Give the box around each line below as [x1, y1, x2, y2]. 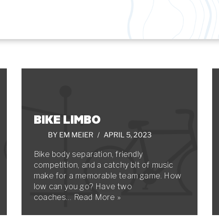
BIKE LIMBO [34, 111, 101, 127]
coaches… [34, 193, 74, 202]
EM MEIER [59, 131, 93, 139]
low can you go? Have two [34, 182, 132, 191]
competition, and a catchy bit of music [34, 160, 174, 170]
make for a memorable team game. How [34, 171, 181, 180]
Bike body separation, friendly [34, 150, 143, 159]
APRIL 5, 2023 [103, 131, 152, 139]
